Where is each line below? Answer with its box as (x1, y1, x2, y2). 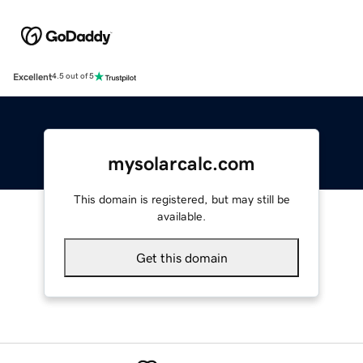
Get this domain (135, 250, 228, 264)
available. (157, 210, 206, 222)
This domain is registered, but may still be (73, 193, 290, 205)
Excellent (13, 71, 52, 82)
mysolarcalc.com (108, 153, 255, 173)
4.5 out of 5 (52, 72, 94, 81)
